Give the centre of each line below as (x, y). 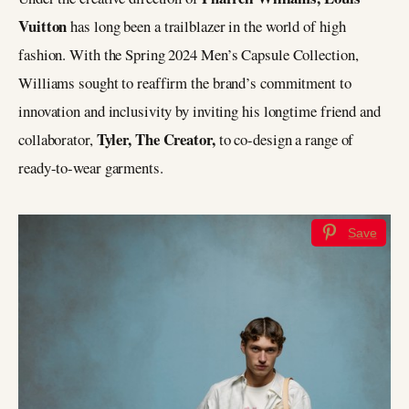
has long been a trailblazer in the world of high (206, 26)
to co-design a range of (284, 139)
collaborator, (58, 139)
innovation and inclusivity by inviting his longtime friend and (199, 110)
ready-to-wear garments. (91, 167)
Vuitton (43, 26)
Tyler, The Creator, (156, 139)
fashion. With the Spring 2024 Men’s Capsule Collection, (189, 54)
